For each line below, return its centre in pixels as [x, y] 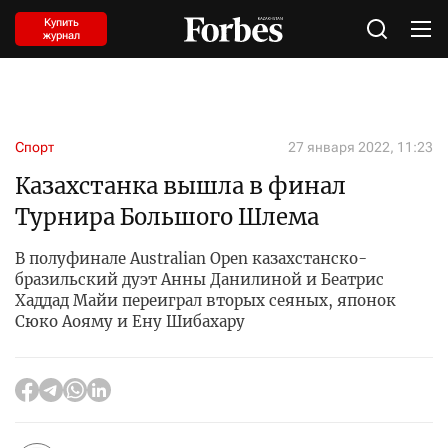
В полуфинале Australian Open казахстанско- [191, 258]
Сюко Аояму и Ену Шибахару [130, 321]
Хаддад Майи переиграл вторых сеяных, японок [205, 300]
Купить [61, 22]
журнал [61, 35]
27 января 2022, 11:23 [360, 147]
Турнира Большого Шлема [167, 217]
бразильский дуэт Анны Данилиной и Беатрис [199, 279]
